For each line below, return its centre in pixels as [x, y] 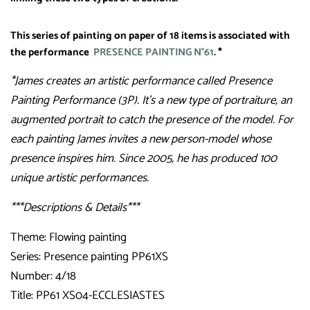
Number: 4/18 [43, 276]
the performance [52, 52]
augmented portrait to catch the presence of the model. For [152, 119]
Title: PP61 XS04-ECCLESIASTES [88, 295]
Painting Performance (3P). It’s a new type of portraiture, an [151, 100]
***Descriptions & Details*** [75, 207]
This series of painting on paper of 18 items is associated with [150, 36]
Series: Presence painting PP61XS [89, 256]
